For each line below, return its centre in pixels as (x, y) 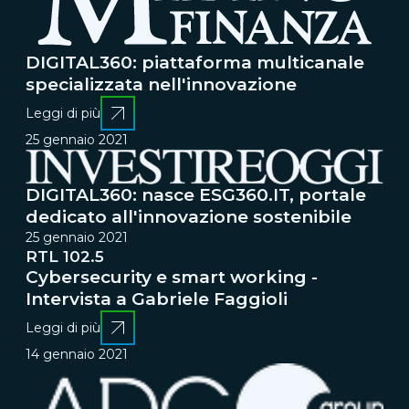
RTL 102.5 (65, 257)
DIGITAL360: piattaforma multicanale (195, 63)
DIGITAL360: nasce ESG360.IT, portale (196, 195)
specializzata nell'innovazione (161, 85)
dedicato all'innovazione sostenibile (189, 217)
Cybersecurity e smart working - (172, 278)
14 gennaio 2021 (77, 355)
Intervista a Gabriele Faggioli (157, 299)
